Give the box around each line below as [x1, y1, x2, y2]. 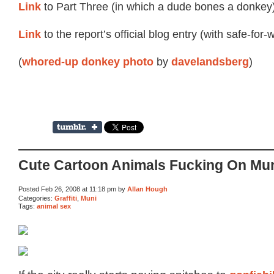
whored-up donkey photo [22, 56, 154, 68]
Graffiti [54, 194, 77, 202]
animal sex [37, 202, 71, 210]
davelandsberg [171, 56, 249, 68]
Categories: [18, 194, 54, 202]
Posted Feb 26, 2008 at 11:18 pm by [18, 185, 127, 193]
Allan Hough [127, 185, 168, 193]
